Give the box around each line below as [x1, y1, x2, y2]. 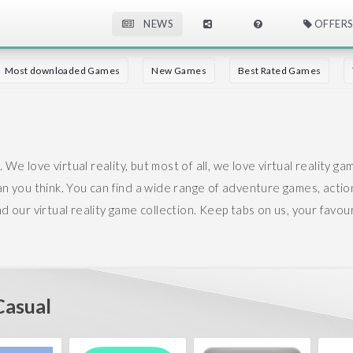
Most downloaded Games [5, 65, 121, 76]
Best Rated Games [238, 65, 321, 76]
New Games [151, 65, 207, 76]
